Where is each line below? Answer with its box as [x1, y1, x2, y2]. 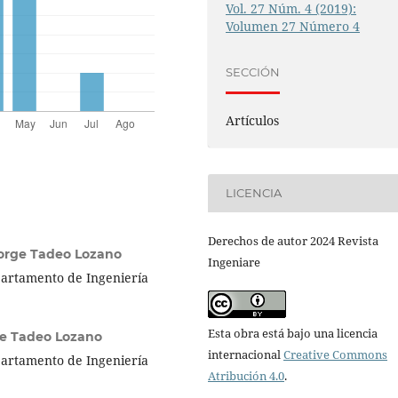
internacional [208, 346, 283, 363]
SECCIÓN [226, 65, 281, 80]
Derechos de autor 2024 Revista [208, 233, 378, 249]
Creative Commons [283, 346, 387, 363]
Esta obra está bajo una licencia [208, 325, 378, 342]
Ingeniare [208, 254, 260, 270]
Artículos [226, 111, 280, 129]
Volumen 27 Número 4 [226, 17, 361, 35]
